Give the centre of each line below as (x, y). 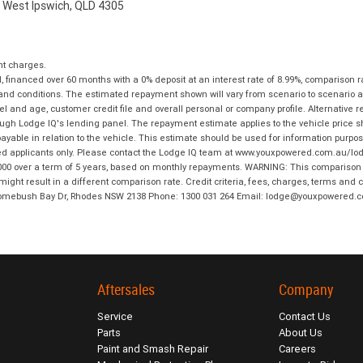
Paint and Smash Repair (152, 349)
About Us (301, 333)
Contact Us (305, 317)
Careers (298, 349)
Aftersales (126, 290)
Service (115, 317)
